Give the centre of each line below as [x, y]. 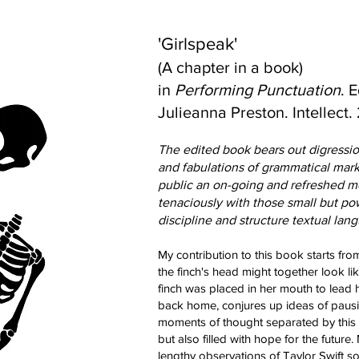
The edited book [206, 149]
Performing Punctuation [258, 90]
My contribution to [205, 254]
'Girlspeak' [198, 44]
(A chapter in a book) [230, 67]
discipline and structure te [230, 220]
